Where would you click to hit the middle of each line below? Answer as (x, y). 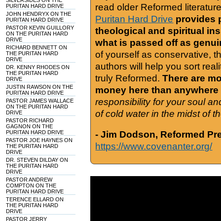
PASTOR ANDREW (29, 180)
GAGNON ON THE (30, 126)
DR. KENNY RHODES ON (38, 67)
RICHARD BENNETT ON (37, 47)
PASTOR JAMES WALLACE (40, 101)
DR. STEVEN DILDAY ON (37, 160)
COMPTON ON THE (31, 185)
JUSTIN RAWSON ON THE (40, 87)
